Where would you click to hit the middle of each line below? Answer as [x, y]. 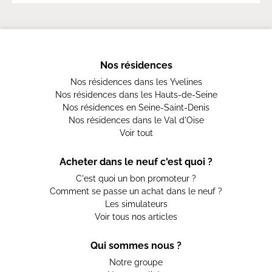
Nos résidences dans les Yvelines [136, 82]
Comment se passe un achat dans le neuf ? [136, 191]
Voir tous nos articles [136, 217]
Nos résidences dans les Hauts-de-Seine [136, 95]
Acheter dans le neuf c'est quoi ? [136, 162]
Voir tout [136, 133]
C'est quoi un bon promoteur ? [136, 178]
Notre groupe [136, 262]
